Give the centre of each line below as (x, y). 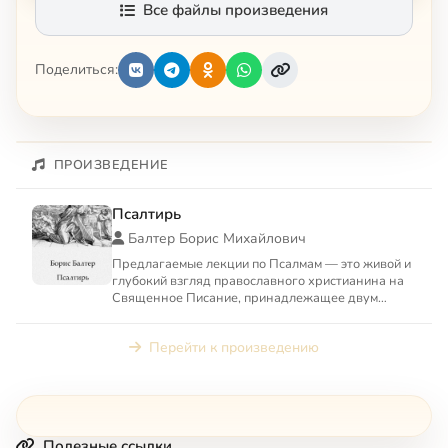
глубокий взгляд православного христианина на (258, 280)
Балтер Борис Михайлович (217, 238)
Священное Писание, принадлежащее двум (245, 297)
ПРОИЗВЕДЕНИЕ (111, 164)
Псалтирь (146, 213)
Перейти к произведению (234, 347)
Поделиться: (76, 70)
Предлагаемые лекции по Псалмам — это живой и (261, 263)
